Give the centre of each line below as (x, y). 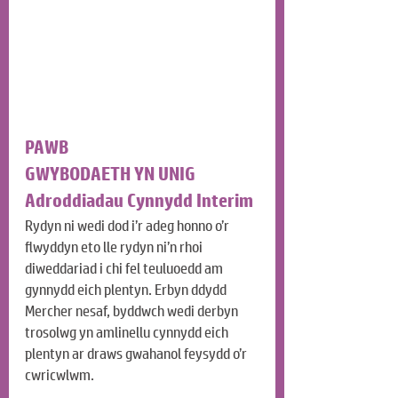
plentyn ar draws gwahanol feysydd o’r (137, 354)
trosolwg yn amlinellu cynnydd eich (128, 333)
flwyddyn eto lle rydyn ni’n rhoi (115, 248)
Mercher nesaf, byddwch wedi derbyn (133, 312)
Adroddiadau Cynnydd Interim (139, 201)
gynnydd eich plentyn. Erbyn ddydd (127, 291)
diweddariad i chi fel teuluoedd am (125, 269)
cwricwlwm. (60, 376)
